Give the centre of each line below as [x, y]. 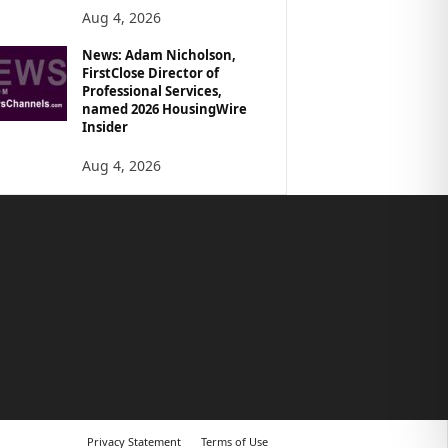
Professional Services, [151, 90]
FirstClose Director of [150, 72]
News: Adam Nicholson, [158, 54]
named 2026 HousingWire [164, 108]
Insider [104, 126]
